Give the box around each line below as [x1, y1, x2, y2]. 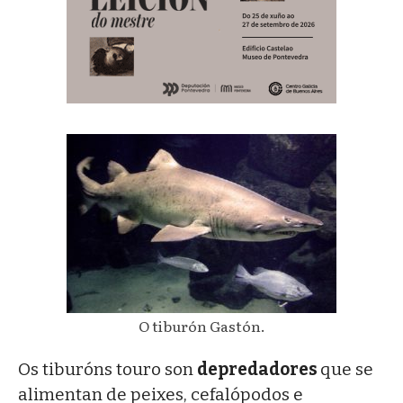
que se [320, 358, 373, 380]
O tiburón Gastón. [138, 314, 265, 336]
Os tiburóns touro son [18, 358, 197, 380]
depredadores [197, 358, 320, 380]
